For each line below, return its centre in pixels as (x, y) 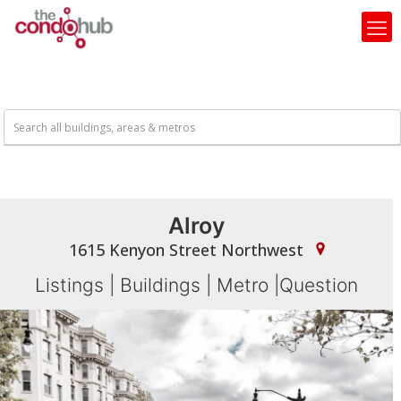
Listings (70, 285)
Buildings (161, 285)
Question (319, 285)
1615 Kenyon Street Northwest (188, 250)
